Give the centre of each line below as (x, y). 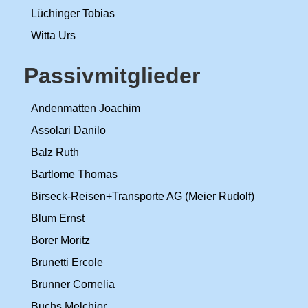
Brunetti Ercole (67, 262)
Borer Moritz (60, 240)
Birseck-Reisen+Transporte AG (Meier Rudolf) (143, 196)
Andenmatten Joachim (86, 108)
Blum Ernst (58, 218)
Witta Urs (53, 35)
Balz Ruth (55, 152)
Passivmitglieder (112, 76)
